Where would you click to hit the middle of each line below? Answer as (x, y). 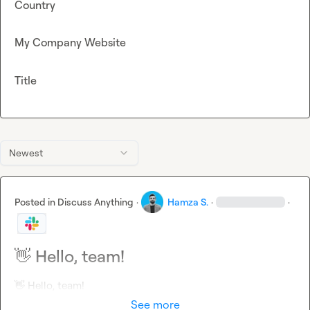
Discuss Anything (95, 202)
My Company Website (70, 43)
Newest (26, 153)
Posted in (36, 202)
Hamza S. (188, 202)
